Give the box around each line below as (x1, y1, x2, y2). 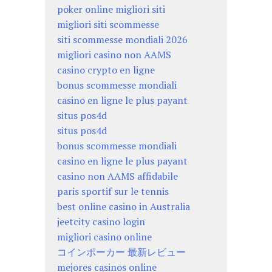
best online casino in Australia (57, 199, 190, 213)
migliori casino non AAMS (57, 47, 171, 61)
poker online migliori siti (57, 2, 165, 16)
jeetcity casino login (57, 214, 145, 228)
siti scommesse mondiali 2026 (57, 32, 188, 46)
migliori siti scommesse (57, 17, 159, 31)
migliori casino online (57, 229, 152, 243)
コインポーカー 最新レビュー (57, 245, 186, 259)
